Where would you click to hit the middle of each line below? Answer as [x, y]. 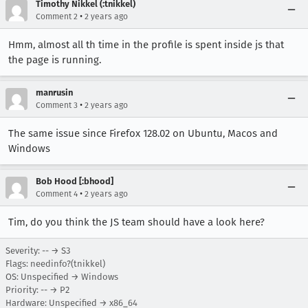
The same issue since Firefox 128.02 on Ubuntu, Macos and [143, 133]
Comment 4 [57, 194]
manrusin [54, 92]
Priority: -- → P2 [37, 290]
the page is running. [55, 60]
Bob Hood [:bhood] [75, 181]
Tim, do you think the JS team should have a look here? [136, 222]
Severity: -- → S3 [38, 251]
